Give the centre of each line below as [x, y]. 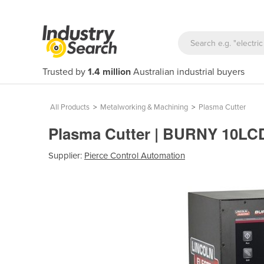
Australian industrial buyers [188, 72]
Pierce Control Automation [135, 155]
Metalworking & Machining [144, 107]
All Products [70, 107]
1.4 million [109, 72]
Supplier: [66, 155]
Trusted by [65, 72]
